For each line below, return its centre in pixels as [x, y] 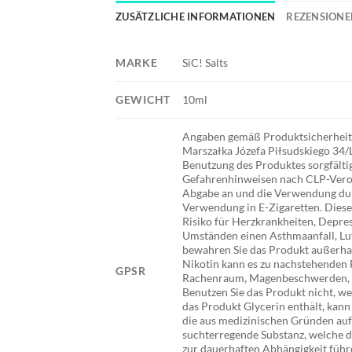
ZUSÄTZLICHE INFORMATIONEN [196, 16]
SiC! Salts [205, 62]
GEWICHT [143, 99]
